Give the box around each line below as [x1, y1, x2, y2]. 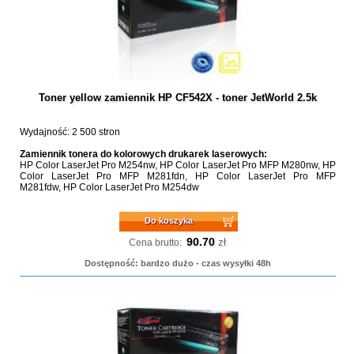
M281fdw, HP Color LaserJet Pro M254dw [19, 182, 199, 193]
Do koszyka [145, 216, 194, 225]
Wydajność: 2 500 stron [19, 126, 120, 137]
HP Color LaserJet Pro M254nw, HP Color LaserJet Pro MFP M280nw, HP [19, 160, 336, 171]
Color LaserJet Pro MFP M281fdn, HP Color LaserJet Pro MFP [19, 171, 336, 182]
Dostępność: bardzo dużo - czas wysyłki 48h [84, 258, 271, 268]
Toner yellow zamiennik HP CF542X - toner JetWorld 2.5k [38, 92, 317, 104]
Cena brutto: [129, 237, 183, 248]
